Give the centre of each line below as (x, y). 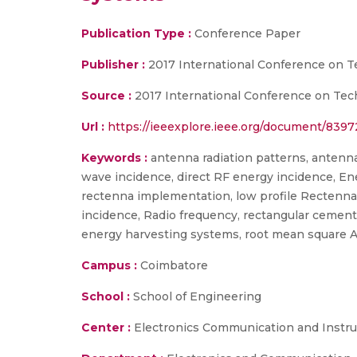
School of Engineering (196, 296)
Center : (106, 328)
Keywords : (114, 158)
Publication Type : (136, 33)
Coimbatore (173, 265)
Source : (106, 96)
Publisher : (115, 65)
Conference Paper (246, 33)
